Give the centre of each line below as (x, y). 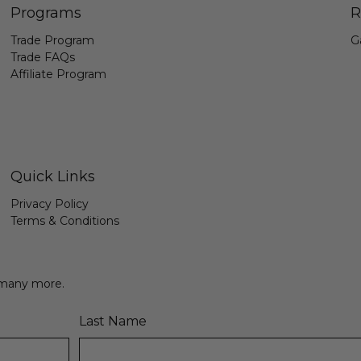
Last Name (112, 322)
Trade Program (53, 41)
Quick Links (53, 177)
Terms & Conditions (65, 221)
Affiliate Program (59, 75)
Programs (46, 13)
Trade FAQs (43, 58)
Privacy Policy (50, 204)
